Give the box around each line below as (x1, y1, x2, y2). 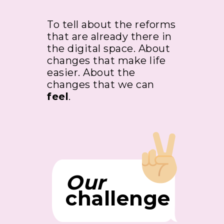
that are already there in (47, 30, 172, 42)
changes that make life (47, 54, 165, 66)
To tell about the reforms (47, 18, 176, 30)
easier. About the (47, 66, 135, 78)
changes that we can (47, 78, 154, 90)
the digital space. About (47, 42, 170, 54)
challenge (65, 185, 170, 210)
